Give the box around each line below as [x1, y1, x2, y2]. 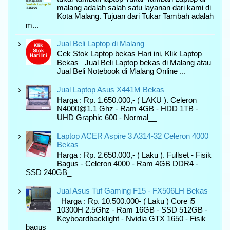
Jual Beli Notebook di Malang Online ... [57, 66, 186, 75]
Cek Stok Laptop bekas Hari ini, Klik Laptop [57, 49, 202, 58]
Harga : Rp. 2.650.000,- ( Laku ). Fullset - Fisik [57, 150, 212, 159]
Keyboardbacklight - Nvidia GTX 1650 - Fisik [57, 214, 206, 223]
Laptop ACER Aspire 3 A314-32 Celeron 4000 [57, 131, 208, 140]
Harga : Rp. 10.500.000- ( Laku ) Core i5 [57, 196, 195, 205]
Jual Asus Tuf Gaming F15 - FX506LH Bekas [57, 186, 208, 195]
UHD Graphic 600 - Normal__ [57, 112, 157, 122]
